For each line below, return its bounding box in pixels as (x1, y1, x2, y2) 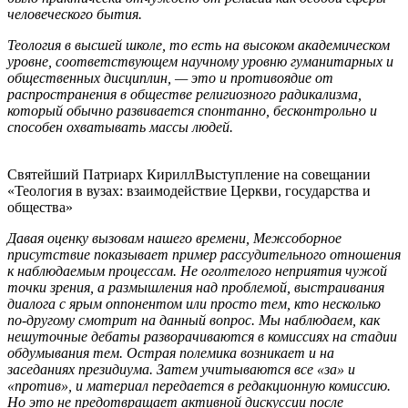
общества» (7, 199, 73, 216)
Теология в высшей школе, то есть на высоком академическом (7, 37, 390, 54)
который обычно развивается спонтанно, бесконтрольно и (7, 103, 377, 119)
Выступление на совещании (195, 167, 371, 183)
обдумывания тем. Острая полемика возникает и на (7, 345, 334, 362)
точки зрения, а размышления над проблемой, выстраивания (7, 280, 384, 296)
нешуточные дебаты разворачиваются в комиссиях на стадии (7, 329, 397, 345)
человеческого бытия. (7, 6, 142, 23)
